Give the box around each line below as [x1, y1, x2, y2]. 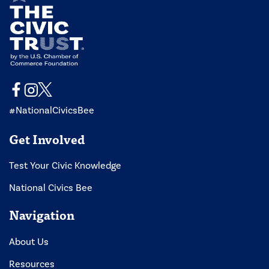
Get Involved [9, 128, 85, 149]
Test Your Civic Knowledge [9, 160, 121, 172]
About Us [9, 235, 49, 247]
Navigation [9, 205, 74, 225]
